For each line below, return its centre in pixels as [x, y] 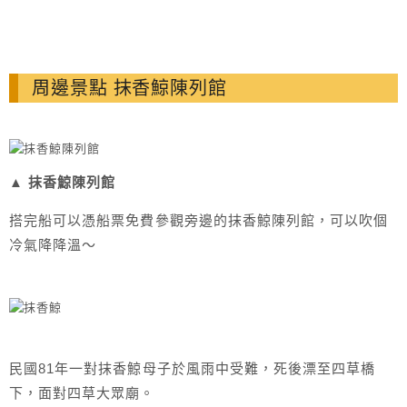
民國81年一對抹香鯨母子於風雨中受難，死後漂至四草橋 [193, 369]
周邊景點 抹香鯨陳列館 [130, 89]
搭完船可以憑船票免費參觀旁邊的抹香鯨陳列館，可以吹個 [199, 221]
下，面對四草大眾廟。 [82, 393]
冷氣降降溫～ [53, 245]
